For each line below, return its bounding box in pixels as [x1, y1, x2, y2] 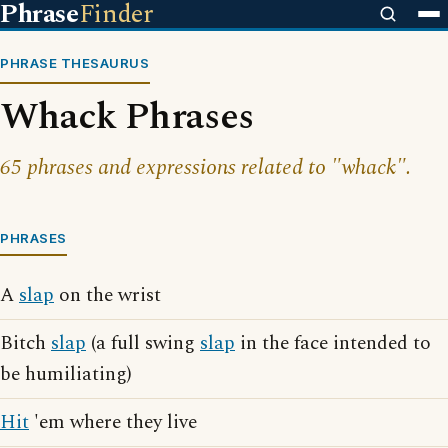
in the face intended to [235, 329, 431, 358]
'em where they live [29, 408, 197, 437]
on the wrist [54, 281, 161, 310]
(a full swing [86, 329, 200, 358]
